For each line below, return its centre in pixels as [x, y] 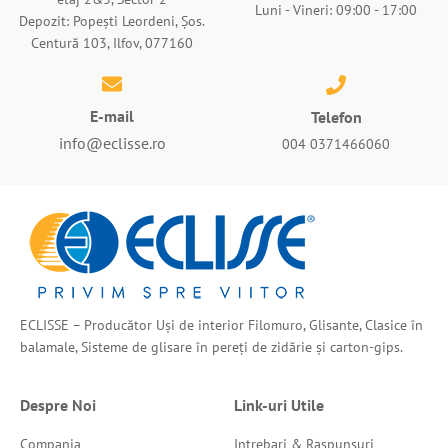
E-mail [112, 116]
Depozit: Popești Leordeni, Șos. [112, 21]
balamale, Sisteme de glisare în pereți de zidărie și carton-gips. [211, 347]
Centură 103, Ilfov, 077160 [112, 43]
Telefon [336, 116]
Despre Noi [58, 405]
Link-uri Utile [279, 405]
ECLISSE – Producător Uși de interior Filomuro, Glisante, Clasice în [221, 325]
